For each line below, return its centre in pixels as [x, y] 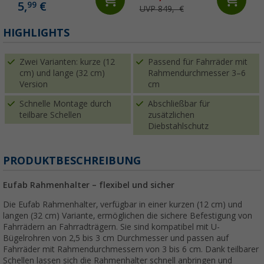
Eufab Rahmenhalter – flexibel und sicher [89, 185]
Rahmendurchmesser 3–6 [197, 73]
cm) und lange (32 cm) [62, 73]
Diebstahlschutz [178, 126]
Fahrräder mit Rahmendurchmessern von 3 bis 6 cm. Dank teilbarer [131, 250]
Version [34, 85]
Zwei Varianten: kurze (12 [67, 62]
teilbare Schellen [50, 115]
